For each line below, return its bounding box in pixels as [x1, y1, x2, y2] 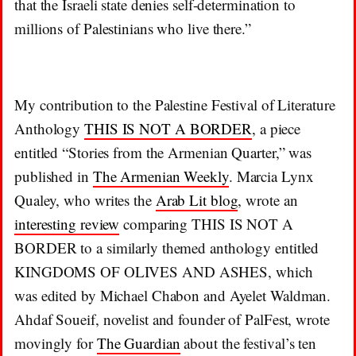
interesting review [14, 213, 120, 234]
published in [14, 165, 93, 186]
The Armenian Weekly [92, 165, 229, 186]
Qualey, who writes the [14, 189, 156, 210]
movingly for [14, 332, 97, 353]
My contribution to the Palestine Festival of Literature [14, 94, 335, 114]
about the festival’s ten [180, 332, 317, 353]
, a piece [252, 118, 301, 138]
